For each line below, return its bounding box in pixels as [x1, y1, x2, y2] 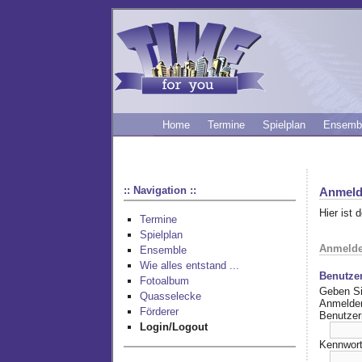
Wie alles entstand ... [140, 259, 239, 272]
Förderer [140, 305, 179, 318]
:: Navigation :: [124, 183, 197, 196]
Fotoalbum [140, 275, 189, 288]
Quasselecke [140, 290, 201, 303]
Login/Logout [140, 321, 208, 334]
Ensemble [140, 244, 187, 257]
